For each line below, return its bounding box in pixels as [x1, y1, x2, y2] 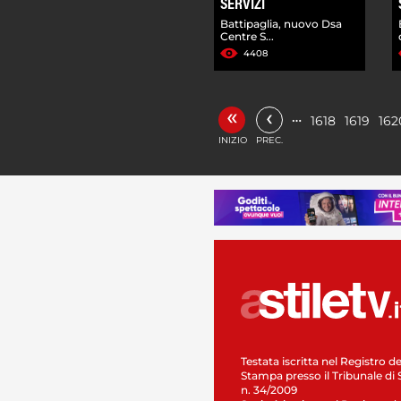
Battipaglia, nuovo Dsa [220, 16, 342, 30]
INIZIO [218, 133, 247, 146]
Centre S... [220, 29, 274, 43]
